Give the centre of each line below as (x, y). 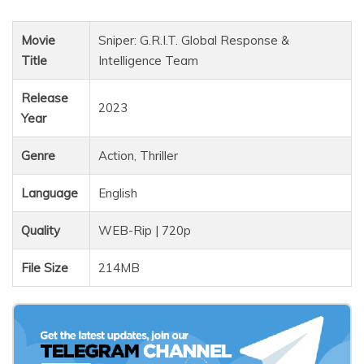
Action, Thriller (138, 156)
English (118, 193)
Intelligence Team (148, 61)
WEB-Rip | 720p (145, 231)
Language (50, 193)
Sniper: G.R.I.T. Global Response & (194, 41)
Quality (41, 231)
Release (45, 98)
